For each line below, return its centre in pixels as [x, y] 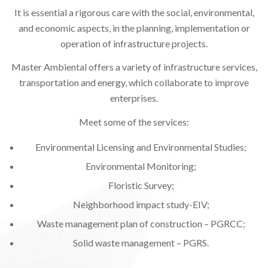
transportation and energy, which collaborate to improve [134, 83]
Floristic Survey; [141, 185]
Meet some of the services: [134, 121]
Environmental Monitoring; [141, 166]
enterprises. [134, 98]
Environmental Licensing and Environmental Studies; [141, 147]
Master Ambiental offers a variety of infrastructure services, [134, 67]
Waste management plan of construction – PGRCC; [141, 224]
